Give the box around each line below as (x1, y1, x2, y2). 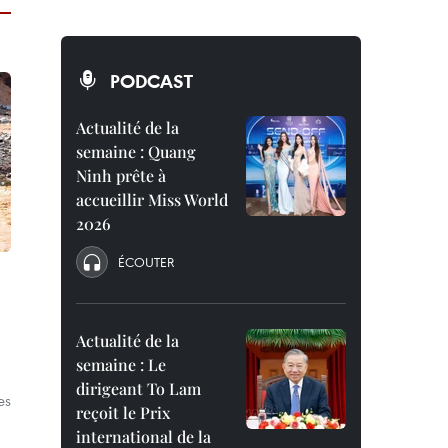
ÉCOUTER (118, 253, 174, 271)
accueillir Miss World (76, 189, 228, 210)
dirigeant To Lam (76, 378, 201, 399)
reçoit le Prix (76, 402, 170, 423)
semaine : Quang (76, 141, 196, 162)
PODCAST (110, 69, 193, 93)
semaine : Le (76, 354, 166, 375)
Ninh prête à (76, 165, 166, 186)
